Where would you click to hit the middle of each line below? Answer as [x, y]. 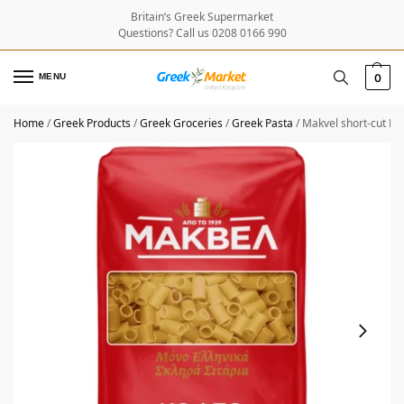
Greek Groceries [181, 124]
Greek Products [92, 124]
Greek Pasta [262, 124]
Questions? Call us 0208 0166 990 [202, 32]
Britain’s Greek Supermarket [202, 16]
